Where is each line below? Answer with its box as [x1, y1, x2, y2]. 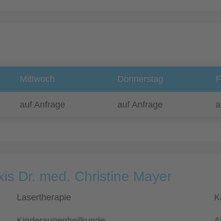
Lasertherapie [17, 192, 71, 202]
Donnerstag [117, 74, 163, 84]
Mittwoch [20, 74, 55, 84]
